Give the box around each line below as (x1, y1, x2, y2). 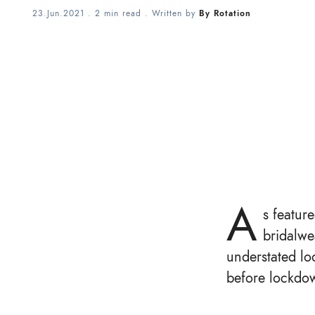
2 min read (95, 8, 141, 19)
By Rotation (199, 8, 251, 19)
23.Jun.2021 (32, 8, 84, 19)
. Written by (141, 8, 199, 19)
